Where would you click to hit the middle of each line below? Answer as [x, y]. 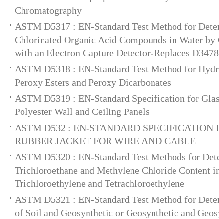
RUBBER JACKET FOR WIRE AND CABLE [105, 141]
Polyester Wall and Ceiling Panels [82, 111]
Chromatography [48, 10]
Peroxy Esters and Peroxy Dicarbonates [93, 82]
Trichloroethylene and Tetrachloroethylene [99, 183]
